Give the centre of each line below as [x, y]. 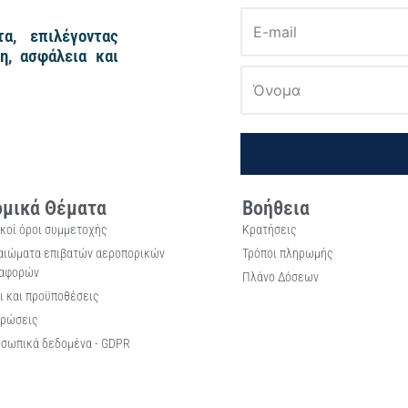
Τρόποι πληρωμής [287, 253]
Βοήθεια [275, 208]
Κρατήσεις [269, 229]
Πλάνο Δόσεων [280, 277]
